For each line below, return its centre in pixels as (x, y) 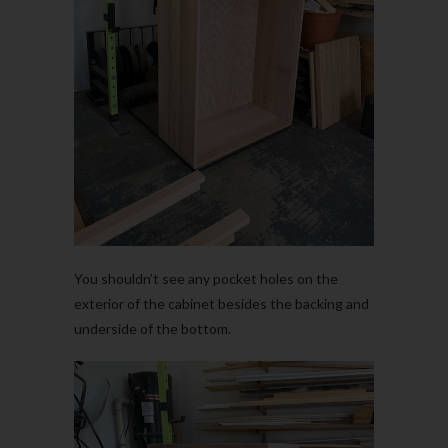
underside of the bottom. (152, 329)
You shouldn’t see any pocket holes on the (206, 279)
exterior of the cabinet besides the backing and (221, 304)
